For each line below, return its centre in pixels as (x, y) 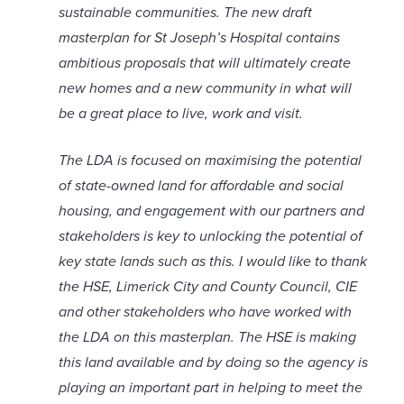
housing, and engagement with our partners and (211, 211)
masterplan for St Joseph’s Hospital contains (199, 38)
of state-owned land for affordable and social (201, 186)
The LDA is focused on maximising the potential (210, 161)
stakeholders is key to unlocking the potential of (211, 236)
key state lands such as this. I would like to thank (213, 262)
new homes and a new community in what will (205, 88)
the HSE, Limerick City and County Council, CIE (208, 287)
